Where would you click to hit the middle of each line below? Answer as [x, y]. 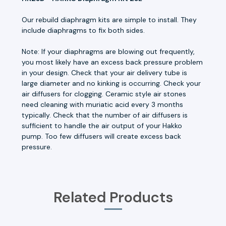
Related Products [113, 197]
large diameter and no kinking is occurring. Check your [111, 83]
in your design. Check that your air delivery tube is [104, 72]
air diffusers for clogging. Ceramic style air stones [104, 94]
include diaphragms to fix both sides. [83, 30]
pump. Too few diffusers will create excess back [101, 136]
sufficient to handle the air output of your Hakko [102, 125]
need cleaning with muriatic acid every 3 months [102, 104]
